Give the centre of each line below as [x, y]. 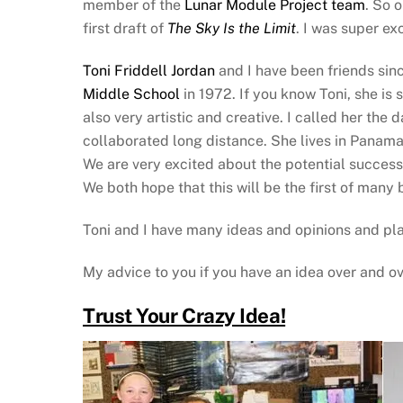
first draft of [125, 29]
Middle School [131, 94]
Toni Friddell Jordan [149, 71]
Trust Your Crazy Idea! [184, 316]
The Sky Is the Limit [232, 29]
